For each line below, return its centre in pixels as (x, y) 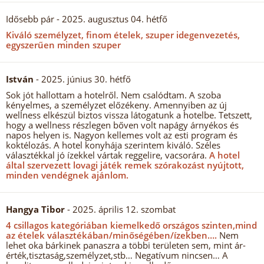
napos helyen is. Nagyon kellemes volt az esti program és (122, 135)
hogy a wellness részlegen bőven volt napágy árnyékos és (122, 125)
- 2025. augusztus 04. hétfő (111, 19)
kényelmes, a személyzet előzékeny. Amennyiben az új (116, 105)
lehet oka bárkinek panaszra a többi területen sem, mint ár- (126, 245)
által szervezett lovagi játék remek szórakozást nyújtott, (125, 165)
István (20, 79)
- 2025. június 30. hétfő (82, 79)
